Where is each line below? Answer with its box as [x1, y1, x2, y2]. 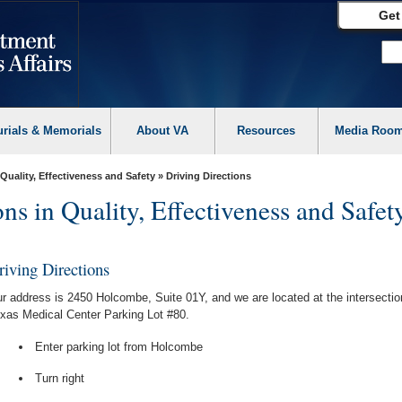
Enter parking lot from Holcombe [34, 339, 203, 354]
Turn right [34, 371, 84, 385]
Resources [237, 124, 296, 137]
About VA [136, 124, 189, 137]
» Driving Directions [154, 170, 251, 181]
